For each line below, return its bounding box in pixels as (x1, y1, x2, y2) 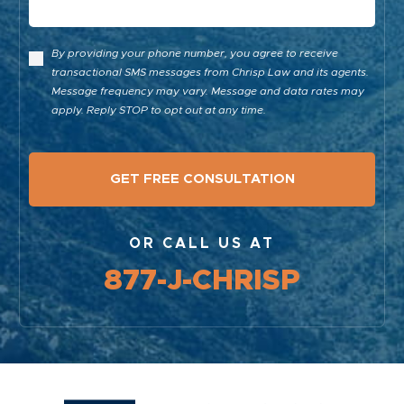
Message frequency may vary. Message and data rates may (51, 86, 365, 97)
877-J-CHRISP (104, 267, 300, 297)
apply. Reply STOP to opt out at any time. (51, 105, 267, 116)
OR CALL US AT (129, 236, 275, 252)
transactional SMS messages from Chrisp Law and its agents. (51, 67, 370, 78)
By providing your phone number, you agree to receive (51, 48, 339, 60)
